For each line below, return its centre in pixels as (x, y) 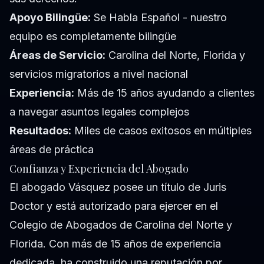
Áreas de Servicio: (57, 55)
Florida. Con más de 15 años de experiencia (115, 244)
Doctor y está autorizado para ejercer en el (114, 206)
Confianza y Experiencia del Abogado (99, 169)
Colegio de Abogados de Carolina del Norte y (121, 225)
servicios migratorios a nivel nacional (99, 74)
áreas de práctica (52, 150)
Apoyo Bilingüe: (50, 18)
